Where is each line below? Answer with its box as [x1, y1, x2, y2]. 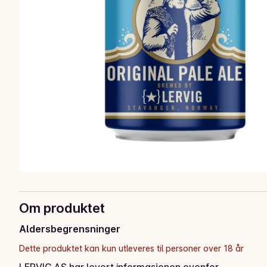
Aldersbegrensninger [19, 223, 120, 235]
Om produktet [19, 200, 105, 216]
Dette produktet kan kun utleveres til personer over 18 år [19, 243, 244, 253]
